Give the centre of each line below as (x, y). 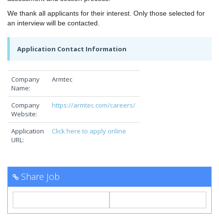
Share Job (40, 177)
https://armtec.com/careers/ (94, 105)
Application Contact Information (72, 49)
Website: (24, 114)
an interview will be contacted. (54, 23)
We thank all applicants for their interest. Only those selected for (106, 13)
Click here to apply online (89, 131)
